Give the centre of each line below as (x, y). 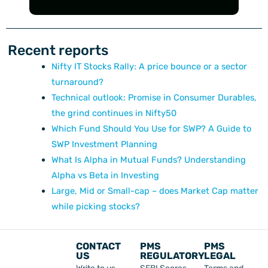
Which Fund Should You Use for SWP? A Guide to (151, 129)
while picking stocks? (97, 207)
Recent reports (58, 51)
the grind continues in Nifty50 (114, 113)
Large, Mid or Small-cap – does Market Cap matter (155, 191)
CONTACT (98, 246)
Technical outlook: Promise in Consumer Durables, (154, 98)
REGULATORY (172, 255)
